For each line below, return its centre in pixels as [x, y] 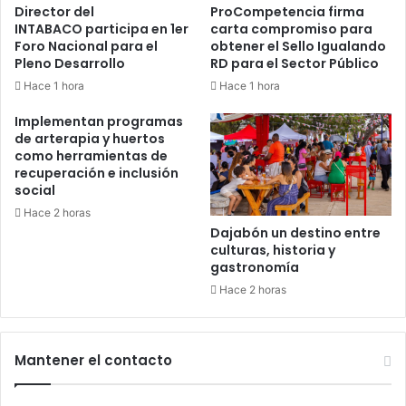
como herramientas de [91, 155]
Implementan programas [99, 121]
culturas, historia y [273, 250]
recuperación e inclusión [97, 173]
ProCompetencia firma [287, 11]
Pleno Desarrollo [71, 63]
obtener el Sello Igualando [298, 46]
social [35, 190]
